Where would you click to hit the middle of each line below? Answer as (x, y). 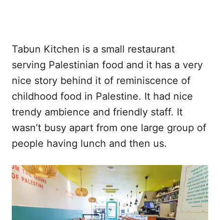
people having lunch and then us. (89, 143)
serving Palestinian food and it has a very (107, 65)
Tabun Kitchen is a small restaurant (93, 49)
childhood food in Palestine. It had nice (102, 96)
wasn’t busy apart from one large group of (109, 128)
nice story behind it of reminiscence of (101, 81)
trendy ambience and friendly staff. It (97, 112)
